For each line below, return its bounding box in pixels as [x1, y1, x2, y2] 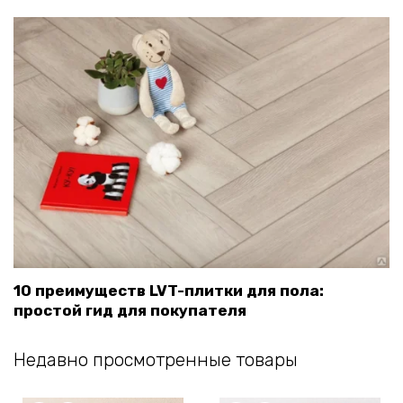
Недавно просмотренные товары [13, 349, 298, 372]
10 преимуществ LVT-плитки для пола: [13, 282, 324, 300]
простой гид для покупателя [13, 301, 246, 320]
